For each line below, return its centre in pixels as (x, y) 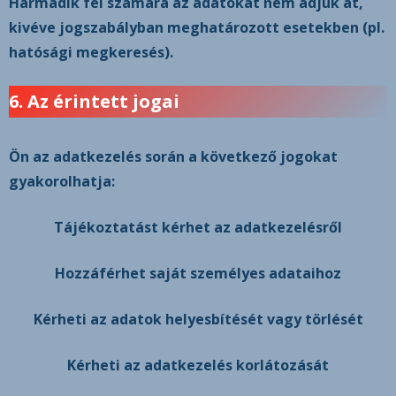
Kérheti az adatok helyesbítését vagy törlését (198, 319)
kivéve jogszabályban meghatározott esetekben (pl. (197, 27)
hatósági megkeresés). (91, 52)
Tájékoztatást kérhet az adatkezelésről (198, 227)
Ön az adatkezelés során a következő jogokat (173, 156)
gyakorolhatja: (62, 181)
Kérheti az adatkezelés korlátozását (198, 365)
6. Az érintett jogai (94, 101)
